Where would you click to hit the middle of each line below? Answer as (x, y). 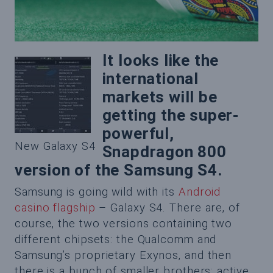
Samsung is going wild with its (97, 192)
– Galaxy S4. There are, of (168, 207)
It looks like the (161, 60)
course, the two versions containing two (124, 223)
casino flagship (55, 207)
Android (200, 192)
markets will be (160, 97)
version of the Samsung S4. (119, 170)
